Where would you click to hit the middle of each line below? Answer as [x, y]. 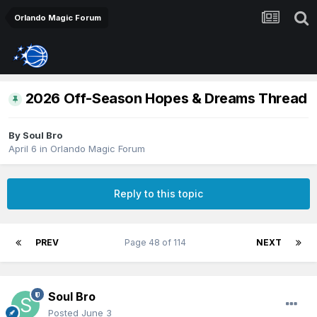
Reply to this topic [158, 194]
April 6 [23, 149]
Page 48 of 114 [157, 243]
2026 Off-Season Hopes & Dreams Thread [166, 99]
